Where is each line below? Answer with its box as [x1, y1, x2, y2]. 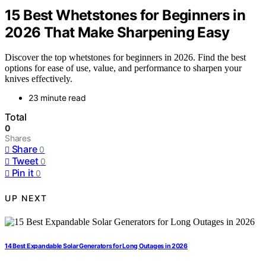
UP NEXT [5, 192, 47, 203]
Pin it [11, 167, 34, 179]
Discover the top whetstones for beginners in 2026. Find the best [5, 52, 246, 63]
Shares [5, 133, 31, 144]
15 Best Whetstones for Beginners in [5, 6, 245, 24]
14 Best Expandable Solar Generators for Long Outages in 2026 [5, 242, 188, 251]
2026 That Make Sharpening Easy [5, 23, 229, 41]
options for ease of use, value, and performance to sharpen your [5, 63, 242, 74]
